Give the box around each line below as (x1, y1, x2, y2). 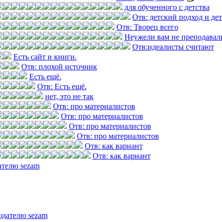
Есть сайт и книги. (13, 53, 77, 61)
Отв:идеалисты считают (132, 43, 214, 51)
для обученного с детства (124, 3, 210, 11)
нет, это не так (45, 92, 94, 101)
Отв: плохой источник (21, 62, 97, 71)
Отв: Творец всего (116, 23, 178, 31)
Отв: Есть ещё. (37, 82, 87, 91)
